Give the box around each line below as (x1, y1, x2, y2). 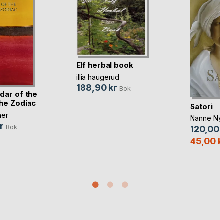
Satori (190, 101, 213, 111)
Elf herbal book (76, 60, 133, 70)
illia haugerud (76, 73, 119, 82)
